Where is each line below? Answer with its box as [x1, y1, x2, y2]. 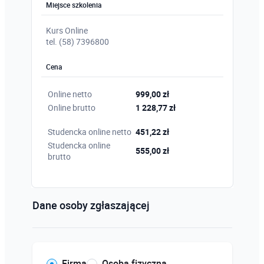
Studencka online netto [47, 126, 131, 137]
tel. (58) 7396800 [45, 36, 109, 47]
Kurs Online [45, 25, 88, 36]
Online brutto [47, 102, 95, 113]
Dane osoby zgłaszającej [32, 198, 150, 212]
